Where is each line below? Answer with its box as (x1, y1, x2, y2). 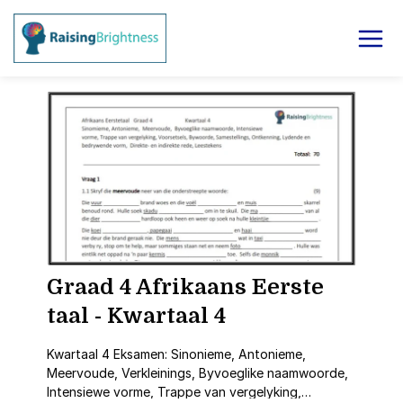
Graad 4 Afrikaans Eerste (46, 274, 324, 300)
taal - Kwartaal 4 (46, 303, 226, 329)
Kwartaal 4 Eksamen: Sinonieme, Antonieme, (46, 346, 306, 363)
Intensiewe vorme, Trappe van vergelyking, (46, 384, 301, 400)
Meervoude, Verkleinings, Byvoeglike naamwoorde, (46, 365, 348, 381)
